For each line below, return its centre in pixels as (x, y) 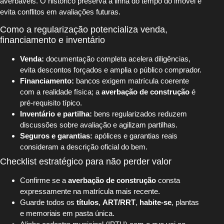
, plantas (185, 202)
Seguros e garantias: (56, 136)
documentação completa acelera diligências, (117, 59)
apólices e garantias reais (135, 136)
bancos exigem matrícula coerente (131, 81)
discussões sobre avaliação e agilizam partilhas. (99, 125)
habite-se (155, 202)
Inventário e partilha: (56, 114)
